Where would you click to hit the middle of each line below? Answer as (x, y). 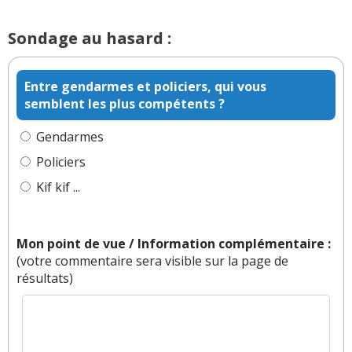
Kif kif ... (58, 187)
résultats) (45, 278)
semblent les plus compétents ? (125, 103)
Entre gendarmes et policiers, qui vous (145, 86)
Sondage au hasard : (90, 38)
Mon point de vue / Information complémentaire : (174, 243)
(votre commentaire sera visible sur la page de (152, 260)
